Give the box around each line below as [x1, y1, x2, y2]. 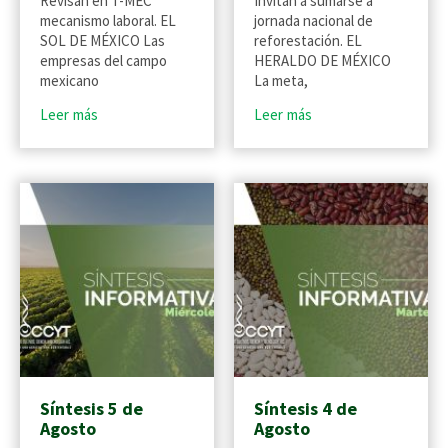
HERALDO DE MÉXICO [254, 51, 391, 71]
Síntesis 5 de [40, 397, 143, 421]
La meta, [254, 71, 308, 91]
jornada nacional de [254, 11, 373, 31]
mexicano [40, 71, 99, 91]
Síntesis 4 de [254, 397, 357, 421]
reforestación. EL [254, 31, 362, 51]
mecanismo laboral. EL [40, 11, 176, 31]
